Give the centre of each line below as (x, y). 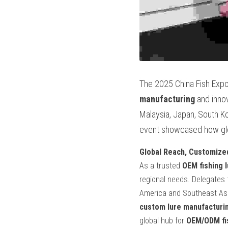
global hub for (163, 221)
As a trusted (161, 166)
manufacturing (167, 99)
